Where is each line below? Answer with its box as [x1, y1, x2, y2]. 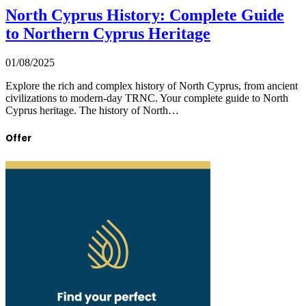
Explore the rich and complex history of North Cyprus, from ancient [5, 80, 298, 92]
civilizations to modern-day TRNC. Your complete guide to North [5, 92, 288, 105]
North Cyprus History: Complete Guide [5, 6, 284, 25]
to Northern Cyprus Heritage [5, 25, 210, 43]
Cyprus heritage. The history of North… [5, 105, 179, 117]
